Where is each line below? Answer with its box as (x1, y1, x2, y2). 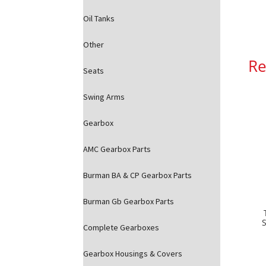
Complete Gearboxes (83, 221, 160, 233)
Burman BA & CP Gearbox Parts (83, 169, 192, 180)
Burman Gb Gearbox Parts (83, 195, 175, 207)
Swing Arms (83, 91, 125, 102)
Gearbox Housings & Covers (83, 248, 183, 259)
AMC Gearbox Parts (83, 143, 151, 154)
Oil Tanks (83, 12, 115, 24)
